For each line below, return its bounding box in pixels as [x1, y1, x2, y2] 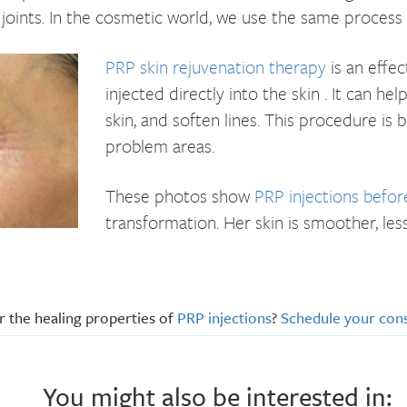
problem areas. [105, 132, 214, 159]
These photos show [105, 182, 254, 209]
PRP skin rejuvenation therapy [105, 53, 326, 80]
